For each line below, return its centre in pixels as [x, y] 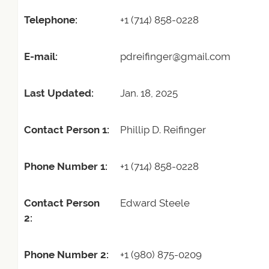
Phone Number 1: [66, 166]
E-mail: [41, 56]
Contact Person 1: [67, 130]
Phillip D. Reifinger [163, 130]
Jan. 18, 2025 [149, 93]
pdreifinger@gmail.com [175, 56]
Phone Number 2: [66, 255]
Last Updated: [59, 93]
